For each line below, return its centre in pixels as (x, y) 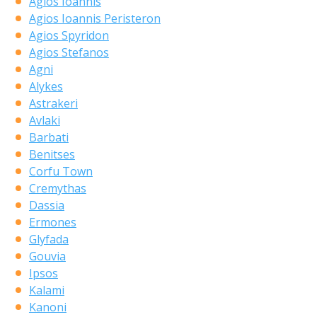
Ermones (52, 222)
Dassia (46, 205)
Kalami (46, 290)
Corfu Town (60, 171)
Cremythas (57, 188)
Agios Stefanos (69, 52)
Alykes (46, 86)
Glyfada (48, 239)
